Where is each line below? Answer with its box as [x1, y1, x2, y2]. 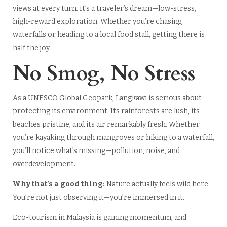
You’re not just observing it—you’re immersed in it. [12, 193, 184, 202]
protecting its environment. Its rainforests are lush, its [12, 107, 200, 116]
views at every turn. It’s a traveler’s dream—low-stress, [12, 4, 196, 13]
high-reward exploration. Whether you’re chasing [12, 17, 182, 26]
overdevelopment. [12, 160, 75, 169]
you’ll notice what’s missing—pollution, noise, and [12, 146, 180, 156]
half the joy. [12, 44, 51, 53]
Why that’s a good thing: [12, 180, 106, 189]
